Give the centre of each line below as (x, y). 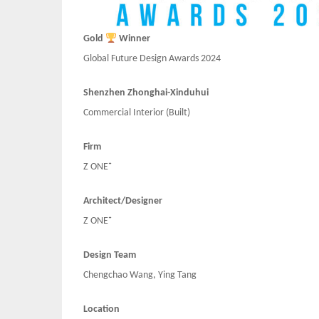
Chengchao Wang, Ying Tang (140, 276)
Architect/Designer (123, 202)
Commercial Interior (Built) (137, 113)
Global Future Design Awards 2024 (152, 59)
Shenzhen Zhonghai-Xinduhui (146, 93)
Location (101, 310)
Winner (133, 39)
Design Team (110, 256)
